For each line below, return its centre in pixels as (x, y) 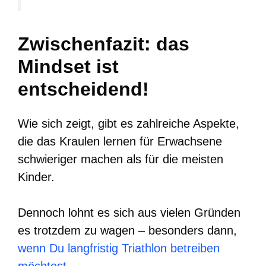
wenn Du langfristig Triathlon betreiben (119, 248)
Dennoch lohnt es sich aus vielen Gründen (129, 212)
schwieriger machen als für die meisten (121, 159)
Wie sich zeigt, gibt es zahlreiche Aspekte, (129, 123)
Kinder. (36, 177)
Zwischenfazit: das (104, 44)
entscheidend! (83, 89)
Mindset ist (68, 66)
